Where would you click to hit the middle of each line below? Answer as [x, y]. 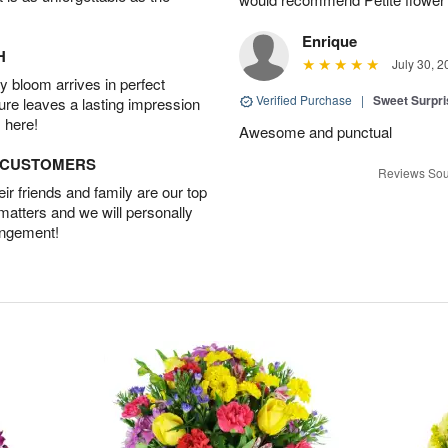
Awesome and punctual [315, 131]
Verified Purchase [304, 99]
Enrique [329, 41]
